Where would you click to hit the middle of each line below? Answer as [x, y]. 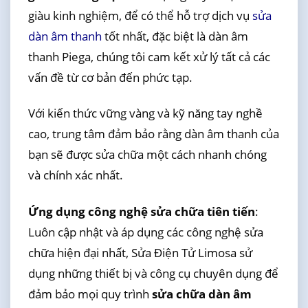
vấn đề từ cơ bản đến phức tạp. [110, 78]
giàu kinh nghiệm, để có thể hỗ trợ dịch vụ [140, 16]
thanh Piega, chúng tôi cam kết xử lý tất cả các [149, 57]
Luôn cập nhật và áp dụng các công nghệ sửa [145, 232]
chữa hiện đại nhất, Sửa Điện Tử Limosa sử [140, 252]
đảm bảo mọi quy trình [90, 294]
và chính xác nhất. [75, 175]
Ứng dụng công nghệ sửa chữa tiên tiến [141, 211]
